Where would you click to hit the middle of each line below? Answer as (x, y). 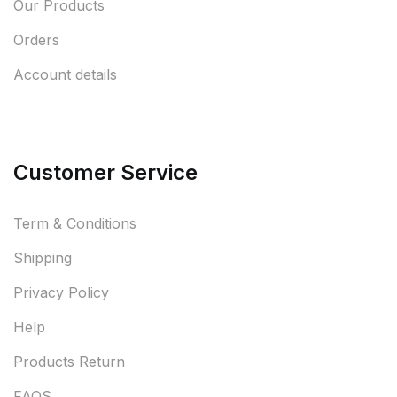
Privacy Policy (61, 292)
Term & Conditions (75, 223)
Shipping (43, 257)
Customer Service (105, 172)
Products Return (69, 361)
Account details (65, 74)
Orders (36, 39)
